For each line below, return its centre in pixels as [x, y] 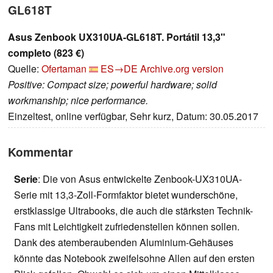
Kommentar [40, 152]
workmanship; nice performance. [78, 101]
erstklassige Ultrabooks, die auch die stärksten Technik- [133, 211]
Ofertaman [64, 69]
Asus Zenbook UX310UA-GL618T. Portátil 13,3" [117, 37]
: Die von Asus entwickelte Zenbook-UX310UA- [140, 179]
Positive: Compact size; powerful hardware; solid [112, 85]
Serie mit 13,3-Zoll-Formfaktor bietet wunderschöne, [126, 195]
